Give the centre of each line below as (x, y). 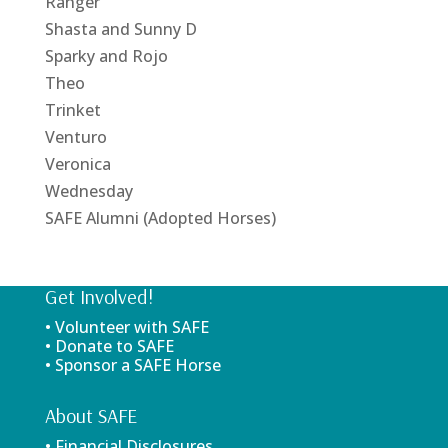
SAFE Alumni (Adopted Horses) (160, 217)
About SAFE (90, 415)
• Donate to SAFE (109, 345)
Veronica (77, 163)
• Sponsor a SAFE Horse (132, 364)
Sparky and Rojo (106, 55)
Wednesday (88, 190)
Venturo (75, 136)
